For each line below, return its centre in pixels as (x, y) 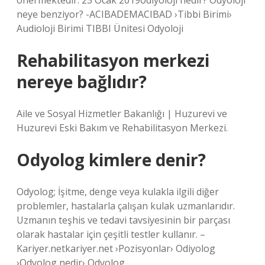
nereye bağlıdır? (82, 82)
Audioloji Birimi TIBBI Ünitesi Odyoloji (100, 28)
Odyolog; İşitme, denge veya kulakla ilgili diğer (118, 192)
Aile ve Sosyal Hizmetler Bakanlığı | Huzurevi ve (122, 114)
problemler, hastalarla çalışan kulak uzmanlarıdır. (126, 206)
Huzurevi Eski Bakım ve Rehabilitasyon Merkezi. (122, 128)
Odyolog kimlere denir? (111, 160)
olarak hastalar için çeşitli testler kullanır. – (111, 234)
